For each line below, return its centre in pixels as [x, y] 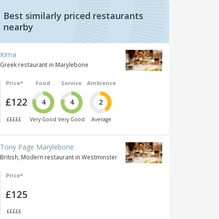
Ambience [101, 83]
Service [72, 83]
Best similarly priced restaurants [73, 16]
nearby [18, 27]
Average [101, 119]
